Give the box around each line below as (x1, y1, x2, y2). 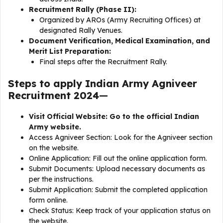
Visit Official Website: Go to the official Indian (29, 112, 199, 121)
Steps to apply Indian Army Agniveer (8, 77, 197, 90)
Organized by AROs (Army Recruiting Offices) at (39, 15, 201, 24)
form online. (29, 196, 68, 205)
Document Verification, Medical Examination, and (29, 36, 210, 45)
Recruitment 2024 (8, 89, 99, 102)
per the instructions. (29, 175, 94, 184)
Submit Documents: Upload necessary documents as (29, 164, 205, 173)
